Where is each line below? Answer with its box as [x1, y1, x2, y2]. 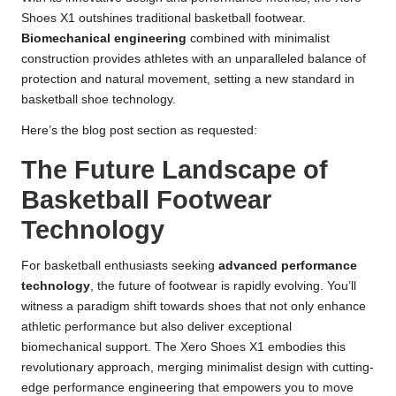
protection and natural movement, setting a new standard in [21, 72, 354, 87]
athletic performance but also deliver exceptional [21, 320, 292, 334]
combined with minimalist [187, 32, 330, 46]
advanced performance [218, 259, 357, 273]
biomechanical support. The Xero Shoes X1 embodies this [21, 340, 346, 354]
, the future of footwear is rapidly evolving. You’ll [90, 279, 356, 293]
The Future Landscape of [21, 156, 328, 185]
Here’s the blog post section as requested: [21, 124, 257, 138]
